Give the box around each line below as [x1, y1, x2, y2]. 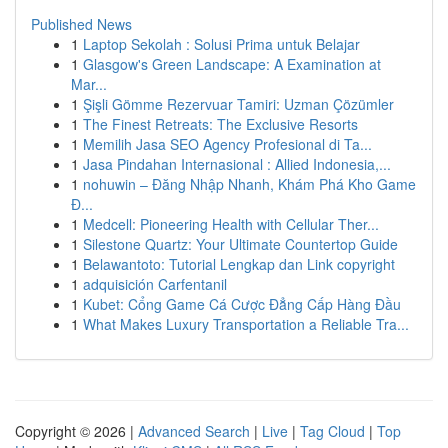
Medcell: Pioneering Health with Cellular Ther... [83, 214, 379, 234]
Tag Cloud [300, 421, 365, 441]
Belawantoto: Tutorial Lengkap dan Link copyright [83, 254, 395, 274]
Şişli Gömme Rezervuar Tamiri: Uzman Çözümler [83, 94, 394, 114]
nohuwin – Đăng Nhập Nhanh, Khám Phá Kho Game [83, 174, 416, 194]
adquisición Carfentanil [83, 274, 227, 294]
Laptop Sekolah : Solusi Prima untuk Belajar [83, 34, 360, 54]
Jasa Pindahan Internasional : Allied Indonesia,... [83, 154, 391, 174]
